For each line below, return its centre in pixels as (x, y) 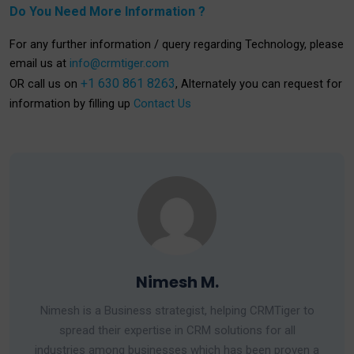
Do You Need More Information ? (107, 12)
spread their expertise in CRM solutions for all (177, 331)
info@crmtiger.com (119, 64)
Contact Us (162, 104)
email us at (40, 64)
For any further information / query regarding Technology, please (177, 45)
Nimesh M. (177, 282)
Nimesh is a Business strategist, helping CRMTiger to (177, 311)
